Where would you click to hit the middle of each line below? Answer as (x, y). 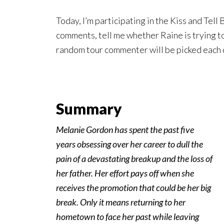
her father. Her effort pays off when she (125, 173)
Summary (89, 109)
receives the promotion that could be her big (133, 188)
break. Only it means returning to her (121, 202)
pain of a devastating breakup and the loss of (134, 159)
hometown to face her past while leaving (127, 217)
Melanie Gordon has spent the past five (125, 130)
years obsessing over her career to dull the (129, 144)
